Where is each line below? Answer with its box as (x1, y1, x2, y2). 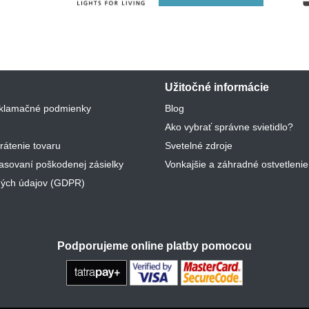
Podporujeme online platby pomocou (57, 239, 252, 252)
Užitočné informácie (165, 81, 269, 93)
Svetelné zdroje (165, 139, 232, 151)
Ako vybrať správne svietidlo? (165, 121, 293, 132)
